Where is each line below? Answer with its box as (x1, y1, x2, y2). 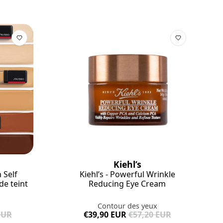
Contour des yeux (97, 201, 157, 211)
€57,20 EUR (128, 209, 171, 220)
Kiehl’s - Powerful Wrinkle (79, 168, 175, 180)
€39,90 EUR (83, 209, 126, 220)
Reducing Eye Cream (89, 178, 166, 189)
